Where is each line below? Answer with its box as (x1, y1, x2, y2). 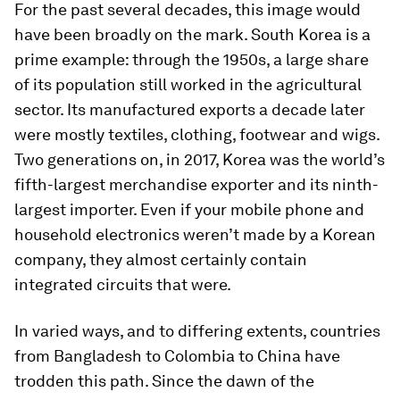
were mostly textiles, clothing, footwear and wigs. (14, 125, 379, 144)
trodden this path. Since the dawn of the (14, 371, 314, 390)
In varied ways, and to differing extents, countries (14, 321, 380, 340)
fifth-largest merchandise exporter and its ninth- (14, 175, 379, 194)
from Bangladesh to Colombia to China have (14, 346, 340, 365)
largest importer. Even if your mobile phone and (14, 200, 364, 219)
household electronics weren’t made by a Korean (14, 225, 376, 244)
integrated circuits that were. (14, 275, 231, 294)
